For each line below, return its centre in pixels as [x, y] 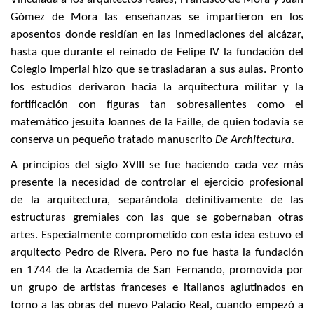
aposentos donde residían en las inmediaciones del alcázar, [157, 35]
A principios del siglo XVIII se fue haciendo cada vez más [157, 165]
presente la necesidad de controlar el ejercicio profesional [157, 182]
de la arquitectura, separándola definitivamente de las [157, 200]
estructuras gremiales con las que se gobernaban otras [157, 217]
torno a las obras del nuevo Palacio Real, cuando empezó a [157, 305]
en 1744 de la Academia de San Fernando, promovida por [157, 270]
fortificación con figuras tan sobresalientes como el [157, 105]
